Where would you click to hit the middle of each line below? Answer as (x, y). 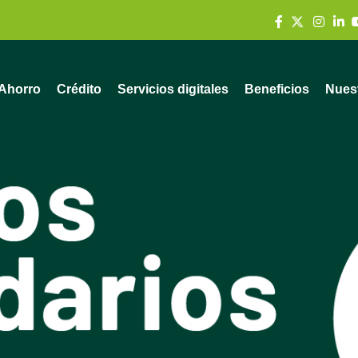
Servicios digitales (173, 89)
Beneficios (277, 89)
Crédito (79, 89)
